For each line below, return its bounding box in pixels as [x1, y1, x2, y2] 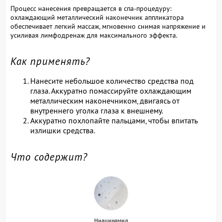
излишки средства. [30, 125, 95, 135]
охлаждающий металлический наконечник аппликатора [10, 13, 184, 22]
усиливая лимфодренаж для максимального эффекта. [10, 31, 177, 40]
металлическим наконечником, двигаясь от [30, 96, 179, 106]
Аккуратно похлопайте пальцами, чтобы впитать [30, 115, 197, 125]
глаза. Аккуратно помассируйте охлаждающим [30, 86, 191, 96]
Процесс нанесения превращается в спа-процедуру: [10, 4, 171, 13]
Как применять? [10, 55, 90, 68]
